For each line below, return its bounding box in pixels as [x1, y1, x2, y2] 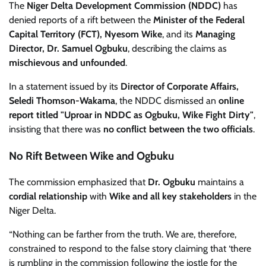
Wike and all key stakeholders [109, 191, 232, 202]
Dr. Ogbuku [148, 176, 195, 188]
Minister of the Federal [153, 14, 245, 26]
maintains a [195, 176, 244, 188]
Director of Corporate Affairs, [121, 81, 239, 92]
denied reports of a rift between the [9, 14, 153, 26]
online [218, 95, 244, 106]
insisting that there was [9, 123, 103, 135]
